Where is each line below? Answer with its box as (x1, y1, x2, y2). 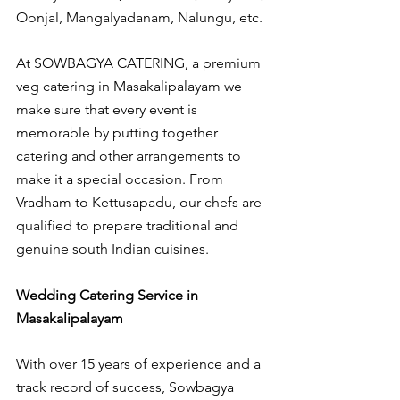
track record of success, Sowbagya (16, 379, 237, 396)
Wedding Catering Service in (16, 286, 202, 304)
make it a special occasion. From (16, 171, 227, 188)
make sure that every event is (16, 101, 201, 119)
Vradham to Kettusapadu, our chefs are (16, 194, 265, 212)
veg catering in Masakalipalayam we (16, 78, 246, 96)
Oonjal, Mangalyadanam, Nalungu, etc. (16, 9, 262, 27)
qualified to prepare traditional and (16, 217, 242, 235)
